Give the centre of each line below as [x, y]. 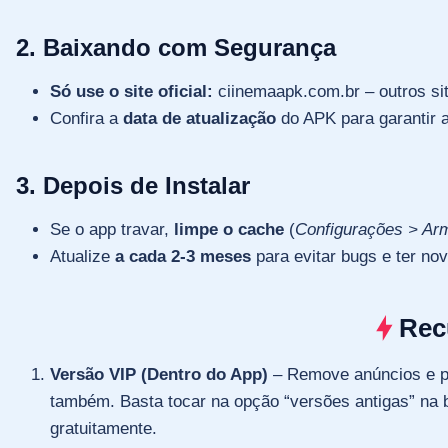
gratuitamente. [103, 428]
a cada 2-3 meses [183, 256]
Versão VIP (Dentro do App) [159, 374]
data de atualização [199, 118]
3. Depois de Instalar [133, 185]
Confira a [86, 118]
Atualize [82, 256]
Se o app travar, [112, 229]
